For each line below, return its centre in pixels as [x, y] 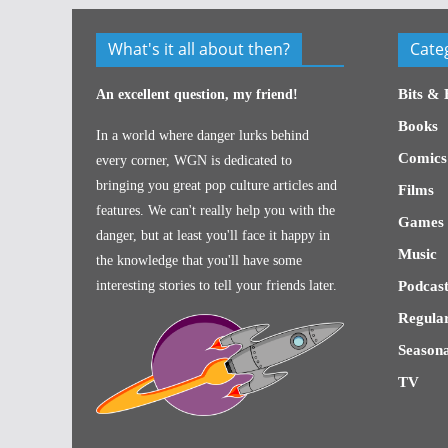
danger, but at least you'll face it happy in [213, 235]
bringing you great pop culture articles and [216, 185]
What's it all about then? [199, 49]
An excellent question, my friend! [197, 94]
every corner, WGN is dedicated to [194, 160]
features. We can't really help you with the [215, 210]
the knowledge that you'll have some [199, 260]
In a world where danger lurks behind [202, 135]
